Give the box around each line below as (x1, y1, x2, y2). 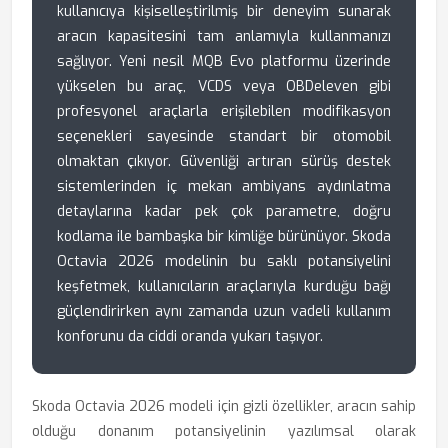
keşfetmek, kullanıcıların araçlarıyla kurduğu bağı (57, 277, 391, 296)
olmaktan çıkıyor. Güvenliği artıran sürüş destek (57, 152, 391, 171)
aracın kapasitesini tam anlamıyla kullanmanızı (57, 27, 391, 46)
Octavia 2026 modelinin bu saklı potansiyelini (57, 252, 391, 271)
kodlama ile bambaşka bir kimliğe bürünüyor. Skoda (57, 227, 391, 246)
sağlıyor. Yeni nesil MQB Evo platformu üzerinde (57, 52, 391, 71)
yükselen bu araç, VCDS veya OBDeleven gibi (57, 77, 391, 96)
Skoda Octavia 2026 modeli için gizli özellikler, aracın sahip (32, 397, 416, 416)
